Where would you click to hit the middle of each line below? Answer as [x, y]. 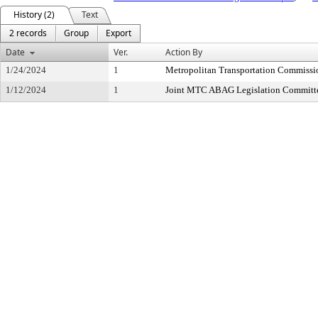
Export [119, 33]
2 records [28, 33]
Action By [184, 52]
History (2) [34, 15]
